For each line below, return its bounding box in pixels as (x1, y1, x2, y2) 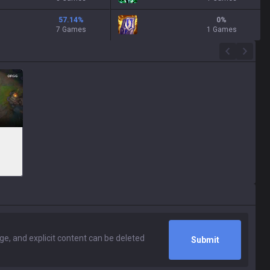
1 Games (206, 25, 237, 34)
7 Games (56, 25, 87, 34)
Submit (190, 235, 219, 245)
